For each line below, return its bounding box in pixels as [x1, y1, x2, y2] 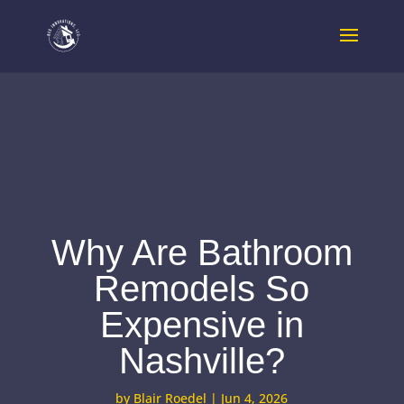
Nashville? [118, 341, 285, 381]
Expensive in [99, 305, 304, 344]
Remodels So [94, 269, 310, 308]
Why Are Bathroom [50, 233, 353, 272]
